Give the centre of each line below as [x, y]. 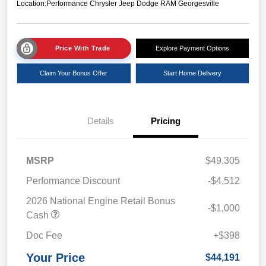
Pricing [166, 121]
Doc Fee [44, 236]
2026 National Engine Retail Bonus [101, 201]
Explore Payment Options [192, 48]
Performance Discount [73, 181]
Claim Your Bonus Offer [74, 73]
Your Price [56, 258]
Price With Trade [83, 48]
